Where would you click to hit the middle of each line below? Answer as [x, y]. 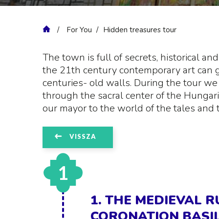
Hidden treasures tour [140, 30]
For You [79, 30]
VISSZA [83, 136]
